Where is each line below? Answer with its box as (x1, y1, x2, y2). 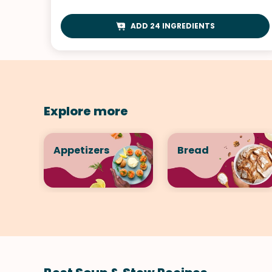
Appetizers (53, 143, 109, 157)
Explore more (44, 102, 128, 120)
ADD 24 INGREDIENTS (131, 20, 216, 31)
